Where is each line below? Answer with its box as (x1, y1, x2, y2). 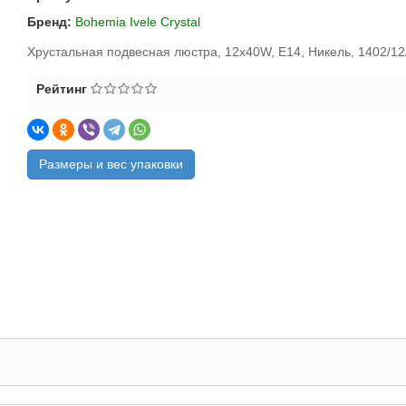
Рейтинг (35, 82, 91, 96)
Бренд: (26, 14, 72, 29)
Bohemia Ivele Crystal (74, 14, 200, 29)
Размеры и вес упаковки (38, 157, 183, 171)
